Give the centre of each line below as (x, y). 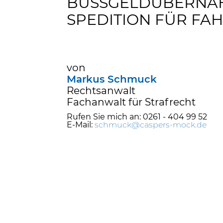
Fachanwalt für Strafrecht (131, 102)
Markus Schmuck (112, 79)
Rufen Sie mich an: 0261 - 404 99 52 (137, 116)
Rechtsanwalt (101, 90)
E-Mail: (81, 124)
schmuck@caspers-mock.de (151, 124)
